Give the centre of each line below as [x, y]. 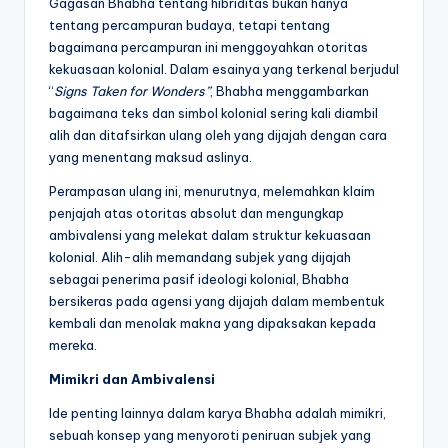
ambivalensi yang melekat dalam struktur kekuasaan [210, 234]
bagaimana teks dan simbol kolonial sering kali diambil [213, 112]
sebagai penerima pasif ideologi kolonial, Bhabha [199, 278]
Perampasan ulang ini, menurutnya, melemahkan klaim [212, 190]
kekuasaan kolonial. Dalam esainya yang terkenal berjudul [224, 68]
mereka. [73, 344]
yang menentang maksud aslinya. [150, 156]
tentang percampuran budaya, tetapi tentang [189, 24]
